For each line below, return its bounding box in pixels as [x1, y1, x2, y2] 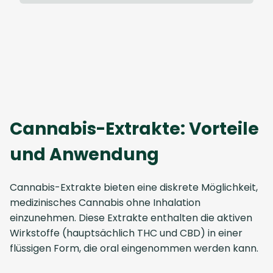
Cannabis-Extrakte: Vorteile [10, 117, 259, 141]
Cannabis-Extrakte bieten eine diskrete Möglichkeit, [10, 180, 258, 194]
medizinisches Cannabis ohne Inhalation [10, 196, 200, 210]
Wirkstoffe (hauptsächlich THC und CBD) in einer [10, 226, 243, 240]
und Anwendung [10, 143, 159, 166]
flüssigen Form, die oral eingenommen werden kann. [10, 241, 258, 255]
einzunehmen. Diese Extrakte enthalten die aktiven [10, 211, 252, 225]
